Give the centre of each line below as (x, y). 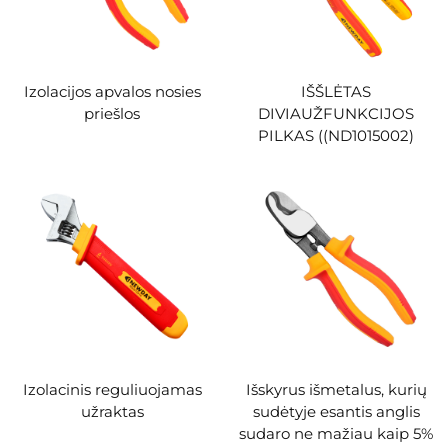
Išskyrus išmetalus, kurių (336, 389)
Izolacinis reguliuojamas (112, 389)
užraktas (112, 411)
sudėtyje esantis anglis (336, 411)
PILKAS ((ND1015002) (336, 135)
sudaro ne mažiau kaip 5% (336, 433)
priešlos (112, 113)
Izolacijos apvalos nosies (112, 91)
